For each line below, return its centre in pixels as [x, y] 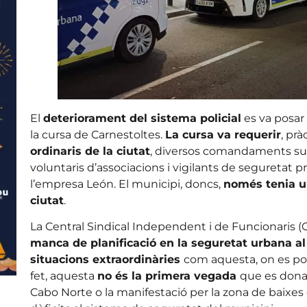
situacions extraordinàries [107, 260]
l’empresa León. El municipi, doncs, [126, 184]
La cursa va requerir [223, 134]
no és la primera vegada [168, 276]
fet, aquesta [63, 276]
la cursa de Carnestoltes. [97, 134]
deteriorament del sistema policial [142, 118]
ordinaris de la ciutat [90, 151]
